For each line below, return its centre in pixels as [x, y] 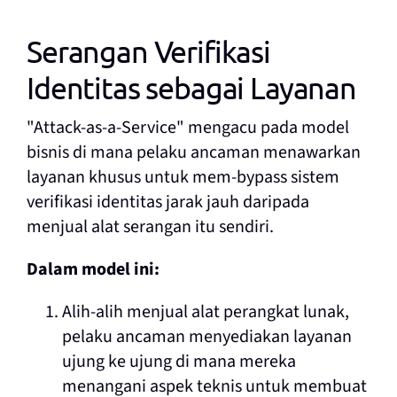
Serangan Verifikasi [148, 52]
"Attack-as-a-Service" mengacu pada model [187, 128]
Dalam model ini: [93, 270]
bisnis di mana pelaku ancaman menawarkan [193, 153]
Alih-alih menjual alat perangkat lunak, [205, 312]
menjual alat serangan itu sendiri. [152, 227]
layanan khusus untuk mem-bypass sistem [183, 178]
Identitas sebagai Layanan [191, 88]
